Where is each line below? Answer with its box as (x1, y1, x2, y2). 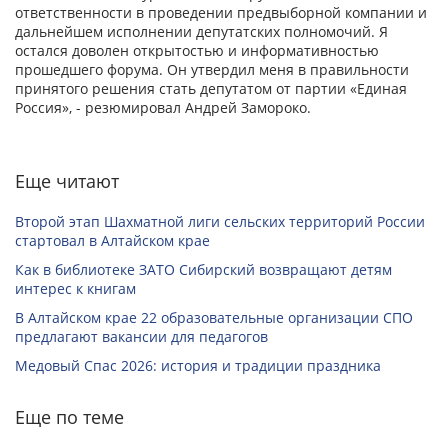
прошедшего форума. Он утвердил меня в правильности (15, 60, 409, 79)
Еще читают (15, 169, 119, 193)
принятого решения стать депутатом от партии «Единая (15, 79, 407, 98)
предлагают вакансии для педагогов (15, 327, 268, 346)
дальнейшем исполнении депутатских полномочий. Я (15, 22, 388, 41)
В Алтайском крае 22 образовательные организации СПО (15, 308, 413, 327)
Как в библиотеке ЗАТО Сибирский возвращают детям (15, 260, 392, 279)
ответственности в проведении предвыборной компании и (15, 3, 427, 22)
